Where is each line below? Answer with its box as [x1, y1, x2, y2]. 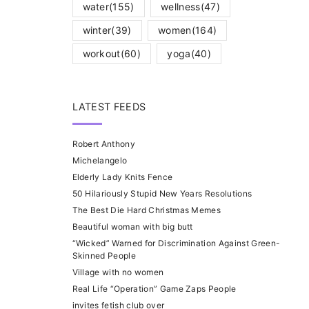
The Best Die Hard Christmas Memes [72, 204, 221, 215]
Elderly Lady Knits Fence [72, 171, 173, 182]
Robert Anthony [72, 138, 135, 149]
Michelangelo [72, 154, 128, 166]
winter [82, 23, 112, 36]
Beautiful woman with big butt [72, 221, 193, 232]
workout [82, 47, 121, 59]
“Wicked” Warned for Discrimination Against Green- [72, 237, 281, 248]
